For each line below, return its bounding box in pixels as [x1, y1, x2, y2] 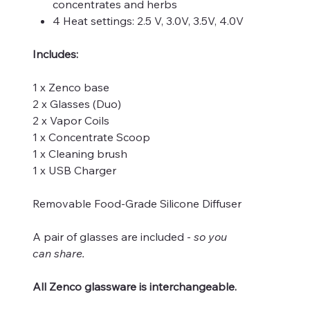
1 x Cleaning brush [33, 146, 130, 161]
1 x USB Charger [33, 163, 116, 177]
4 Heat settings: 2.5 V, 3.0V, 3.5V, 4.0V [52, 13, 244, 28]
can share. [33, 246, 85, 260]
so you [194, 229, 227, 244]
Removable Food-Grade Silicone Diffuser [33, 196, 241, 210]
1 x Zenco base [33, 80, 109, 94]
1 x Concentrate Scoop [33, 129, 150, 144]
